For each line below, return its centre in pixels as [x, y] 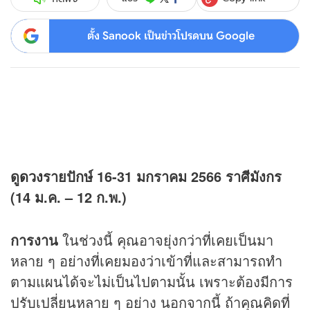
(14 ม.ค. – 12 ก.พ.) [69, 197]
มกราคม [164, 176]
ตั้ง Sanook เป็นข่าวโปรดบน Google [171, 36]
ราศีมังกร [254, 176]
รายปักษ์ [70, 176]
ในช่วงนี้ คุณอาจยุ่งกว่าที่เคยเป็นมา [166, 240]
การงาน [34, 240]
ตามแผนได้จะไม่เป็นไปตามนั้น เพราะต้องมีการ [152, 282]
